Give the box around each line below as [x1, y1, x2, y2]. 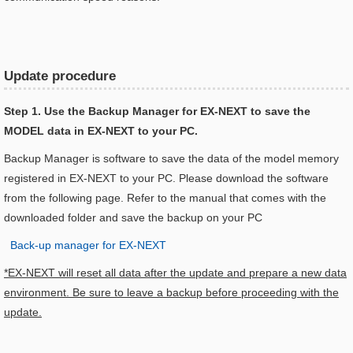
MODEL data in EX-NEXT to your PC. [4, 124, 198, 137]
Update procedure [4, 69, 116, 84]
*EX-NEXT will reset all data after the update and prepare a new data [4, 266, 347, 279]
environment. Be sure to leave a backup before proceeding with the [4, 286, 339, 299]
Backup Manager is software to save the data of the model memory [4, 152, 339, 165]
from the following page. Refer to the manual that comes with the [4, 191, 326, 204]
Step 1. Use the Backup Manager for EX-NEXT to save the [4, 105, 310, 117]
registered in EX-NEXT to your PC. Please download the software [4, 172, 329, 184]
